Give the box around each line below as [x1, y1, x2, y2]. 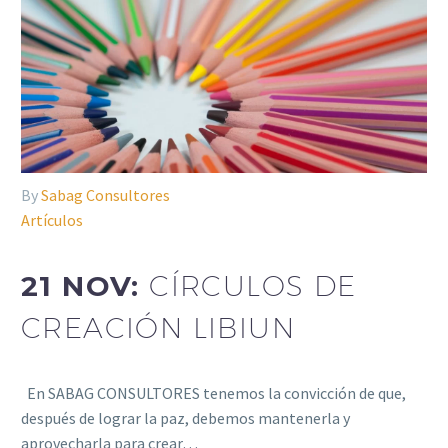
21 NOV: [21, 268, 150, 303]
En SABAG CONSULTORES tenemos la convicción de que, [21, 382, 406, 403]
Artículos [21, 210, 83, 231]
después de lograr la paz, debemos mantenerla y [21, 407, 350, 428]
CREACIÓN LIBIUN [21, 310, 295, 344]
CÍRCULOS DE [149, 268, 357, 302]
